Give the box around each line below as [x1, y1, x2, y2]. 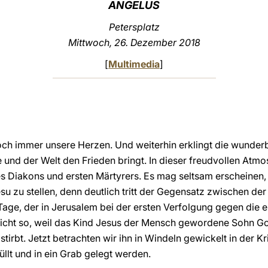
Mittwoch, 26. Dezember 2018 [68, 36, 200, 48]
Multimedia [108, 58, 160, 70]
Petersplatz [108, 21, 160, 33]
